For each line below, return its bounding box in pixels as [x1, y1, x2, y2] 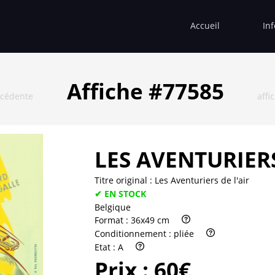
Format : [95, 214, 131, 227]
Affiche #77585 [66, 76, 224, 106]
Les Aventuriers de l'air [155, 174, 249, 186]
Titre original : [95, 174, 155, 186]
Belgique [95, 201, 131, 213]
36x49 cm [131, 214, 169, 227]
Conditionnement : [95, 228, 174, 240]
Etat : [95, 241, 118, 253]
